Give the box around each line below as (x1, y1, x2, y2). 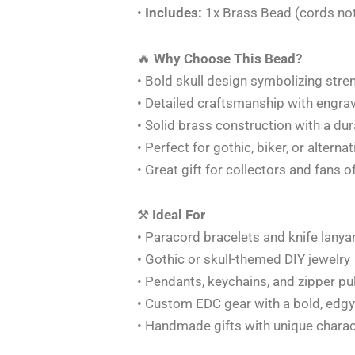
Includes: (145, 4, 203, 21)
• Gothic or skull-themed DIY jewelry (137, 251, 351, 268)
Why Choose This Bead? (154, 50, 303, 67)
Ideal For (152, 207, 206, 223)
